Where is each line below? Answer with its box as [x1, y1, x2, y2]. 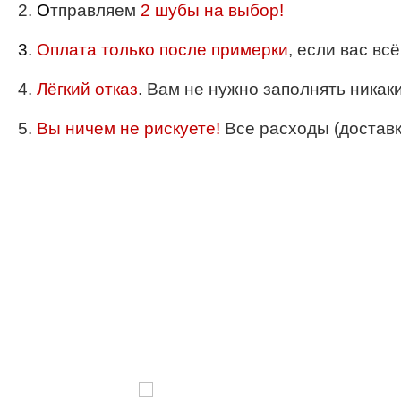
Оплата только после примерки [37, 39, 288, 59]
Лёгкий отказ [37, 79, 138, 98]
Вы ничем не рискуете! [37, 118, 220, 138]
